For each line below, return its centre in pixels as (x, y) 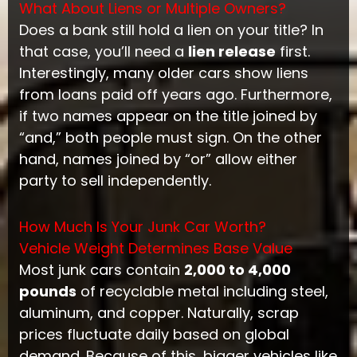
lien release (231, 51)
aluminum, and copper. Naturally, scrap (159, 313)
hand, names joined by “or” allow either (158, 159)
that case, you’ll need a (103, 51)
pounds (47, 292)
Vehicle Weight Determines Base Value (155, 249)
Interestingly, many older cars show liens (163, 73)
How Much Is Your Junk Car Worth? (142, 227)
